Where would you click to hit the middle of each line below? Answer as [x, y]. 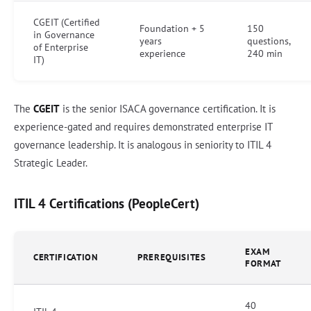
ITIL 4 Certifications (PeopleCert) [107, 203]
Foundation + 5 [172, 28]
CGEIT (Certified [67, 22]
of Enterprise [61, 47]
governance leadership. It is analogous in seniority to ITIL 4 [143, 144]
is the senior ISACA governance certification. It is [168, 108]
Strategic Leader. [51, 162]
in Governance [64, 34]
